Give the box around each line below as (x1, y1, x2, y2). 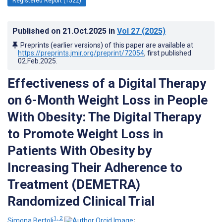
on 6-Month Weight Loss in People (7, 92, 208, 108)
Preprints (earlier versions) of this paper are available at (20, 41, 193, 49)
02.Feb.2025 (18, 56, 56, 65)
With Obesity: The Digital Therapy (7, 109, 201, 124)
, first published (144, 49, 191, 57)
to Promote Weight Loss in (7, 126, 163, 141)
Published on (12, 26, 62, 36)
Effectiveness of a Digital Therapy (7, 75, 206, 91)
